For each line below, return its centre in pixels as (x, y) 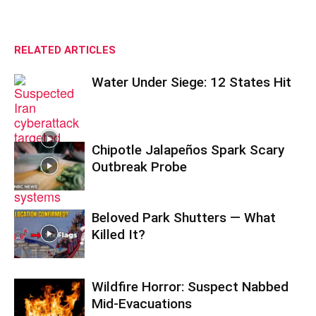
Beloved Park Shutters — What (184, 218)
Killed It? (119, 235)
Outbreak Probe (139, 167)
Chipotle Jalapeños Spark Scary (188, 150)
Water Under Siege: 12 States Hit (192, 82)
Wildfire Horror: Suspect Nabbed (190, 287)
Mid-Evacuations (142, 304)
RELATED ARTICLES (65, 50)
